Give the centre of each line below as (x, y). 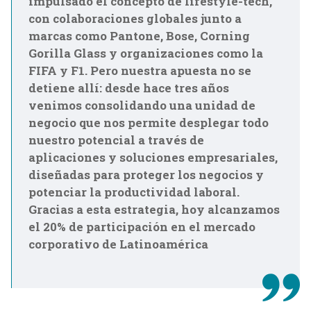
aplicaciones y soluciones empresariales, (153, 157)
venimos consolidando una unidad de (142, 105)
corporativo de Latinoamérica (118, 244)
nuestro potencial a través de (116, 140)
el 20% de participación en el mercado (142, 227)
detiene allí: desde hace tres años (129, 88)
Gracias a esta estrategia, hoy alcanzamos (154, 209)
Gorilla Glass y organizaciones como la (146, 53)
